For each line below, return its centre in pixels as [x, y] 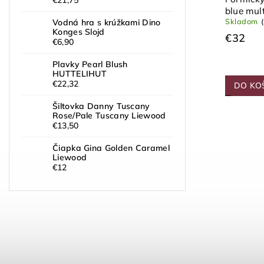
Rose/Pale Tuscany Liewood [109, 115]
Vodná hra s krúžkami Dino [107, 22]
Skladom [242, 21]
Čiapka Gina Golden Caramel [111, 148]
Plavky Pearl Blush [90, 64]
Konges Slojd [79, 32]
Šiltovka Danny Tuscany [101, 106]
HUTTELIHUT [80, 73]
